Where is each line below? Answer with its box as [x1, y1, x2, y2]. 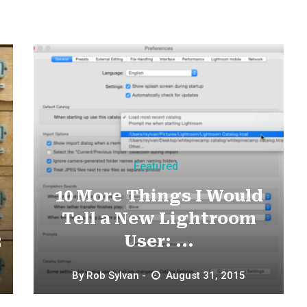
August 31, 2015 [166, 269, 246, 282]
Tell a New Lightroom [61, 208, 256, 228]
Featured [134, 159, 179, 173]
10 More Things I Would [54, 186, 263, 206]
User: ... [123, 231, 194, 251]
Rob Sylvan [86, 269, 140, 282]
